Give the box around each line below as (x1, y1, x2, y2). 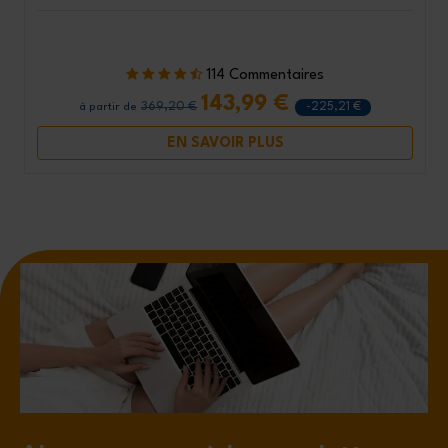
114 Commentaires (206, 68, 324, 84)
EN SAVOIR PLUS (166, 135, 284, 150)
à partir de (79, 102, 138, 114)
